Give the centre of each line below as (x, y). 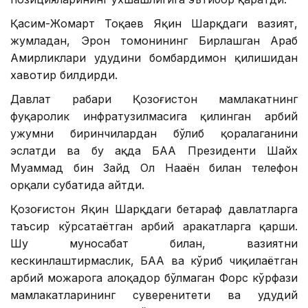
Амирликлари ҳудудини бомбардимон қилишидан (154, 58)
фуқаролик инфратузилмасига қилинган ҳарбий (154, 117)
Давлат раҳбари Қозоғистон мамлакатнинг (154, 99)
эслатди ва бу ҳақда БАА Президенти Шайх (154, 151)
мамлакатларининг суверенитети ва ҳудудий (154, 295)
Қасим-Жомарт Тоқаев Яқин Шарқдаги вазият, (154, 24)
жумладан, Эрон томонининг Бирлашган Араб (154, 41)
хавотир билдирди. (64, 75)
